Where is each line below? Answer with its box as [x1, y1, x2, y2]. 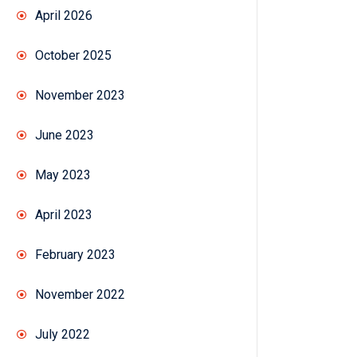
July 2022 [35, 327, 90, 343]
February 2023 [35, 247, 116, 263]
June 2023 [35, 127, 94, 143]
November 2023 [35, 88, 125, 104]
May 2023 [35, 167, 91, 183]
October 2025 [35, 48, 112, 64]
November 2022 [35, 287, 125, 303]
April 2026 [35, 8, 92, 24]
